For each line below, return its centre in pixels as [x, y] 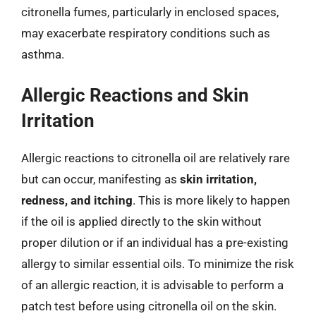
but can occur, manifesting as [101, 179]
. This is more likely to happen [211, 200]
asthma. [43, 54]
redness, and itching [77, 200]
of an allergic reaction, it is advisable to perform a [152, 285]
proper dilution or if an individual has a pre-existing [155, 243]
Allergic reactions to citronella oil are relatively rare [156, 158]
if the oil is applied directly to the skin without [141, 221]
